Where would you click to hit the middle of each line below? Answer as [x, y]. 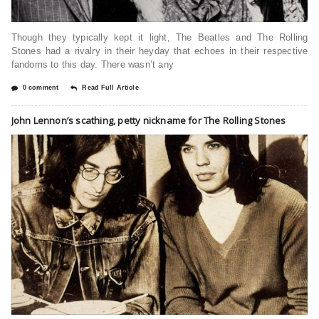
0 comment [41, 88]
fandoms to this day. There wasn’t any [92, 65]
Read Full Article [110, 88]
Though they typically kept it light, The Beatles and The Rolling [159, 38]
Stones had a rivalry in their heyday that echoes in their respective [159, 51]
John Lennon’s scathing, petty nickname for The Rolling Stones [148, 121]
